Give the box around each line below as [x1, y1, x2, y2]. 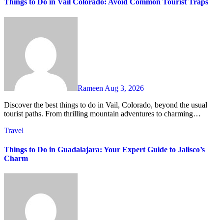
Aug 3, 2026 [105, 83, 144, 92]
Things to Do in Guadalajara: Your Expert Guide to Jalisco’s [4, 145, 205, 154]
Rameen [78, 83, 105, 92]
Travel [4, 126, 24, 135]
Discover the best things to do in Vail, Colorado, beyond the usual [4, 100, 10, 109]
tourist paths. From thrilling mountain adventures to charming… [4, 109, 201, 118]
